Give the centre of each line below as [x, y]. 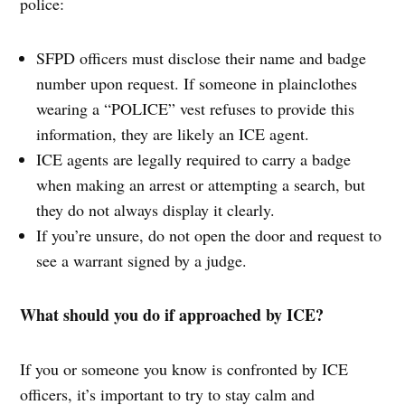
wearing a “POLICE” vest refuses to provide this [196, 109]
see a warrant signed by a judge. [142, 261]
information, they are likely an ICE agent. [173, 134]
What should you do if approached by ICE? [172, 315]
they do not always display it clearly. [156, 210]
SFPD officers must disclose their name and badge [202, 58]
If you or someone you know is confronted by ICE [184, 369]
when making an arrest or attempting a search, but [201, 185]
